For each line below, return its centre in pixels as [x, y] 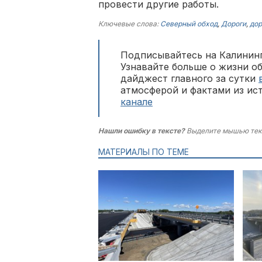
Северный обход [189, 24]
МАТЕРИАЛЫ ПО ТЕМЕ [144, 152]
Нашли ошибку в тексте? [142, 131]
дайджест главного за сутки [189, 78]
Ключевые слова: [129, 24]
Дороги [234, 24]
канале [137, 102]
